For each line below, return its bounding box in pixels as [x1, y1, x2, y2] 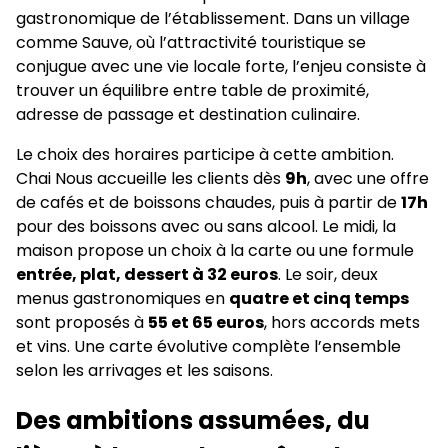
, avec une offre [307, 167, 429, 191]
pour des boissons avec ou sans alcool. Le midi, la [16, 215, 396, 239]
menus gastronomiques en [16, 287, 229, 311]
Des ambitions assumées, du [16, 404, 370, 438]
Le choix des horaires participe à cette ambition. [16, 143, 394, 167]
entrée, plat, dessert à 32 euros [16, 263, 278, 287]
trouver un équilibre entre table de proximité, [16, 79, 369, 103]
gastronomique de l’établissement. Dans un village [16, 7, 410, 31]
